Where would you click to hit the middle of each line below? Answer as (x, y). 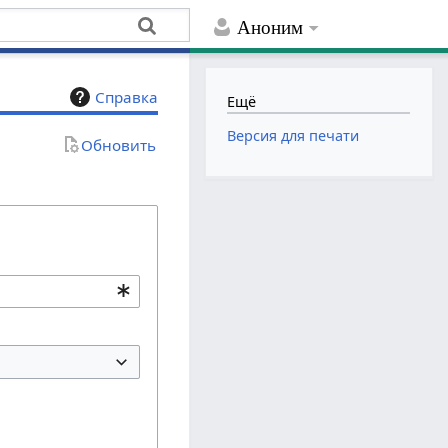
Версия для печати (293, 136)
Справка (127, 97)
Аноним (270, 28)
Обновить (119, 144)
